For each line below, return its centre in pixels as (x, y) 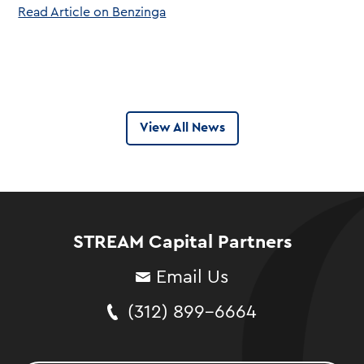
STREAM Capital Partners (182, 242)
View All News (182, 128)
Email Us (192, 277)
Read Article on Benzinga (92, 12)
